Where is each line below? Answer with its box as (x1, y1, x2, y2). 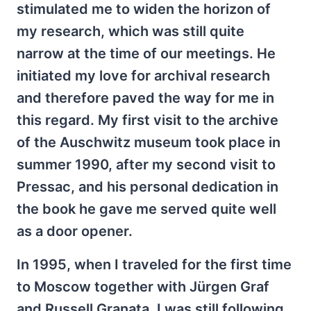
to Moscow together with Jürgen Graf (17, 278, 269, 295)
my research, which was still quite (17, 23, 244, 40)
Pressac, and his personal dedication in (17, 178, 278, 195)
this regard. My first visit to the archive (17, 112, 278, 128)
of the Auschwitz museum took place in (17, 134, 280, 151)
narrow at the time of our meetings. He (17, 45, 276, 62)
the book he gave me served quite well (17, 201, 276, 217)
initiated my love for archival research (17, 67, 270, 84)
